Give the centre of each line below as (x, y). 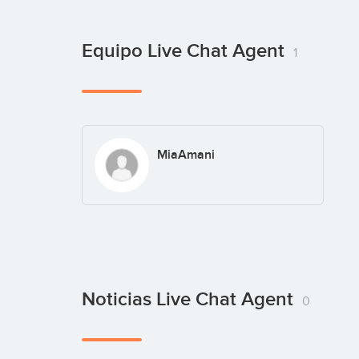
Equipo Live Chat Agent (186, 51)
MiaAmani (186, 155)
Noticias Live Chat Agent (190, 299)
